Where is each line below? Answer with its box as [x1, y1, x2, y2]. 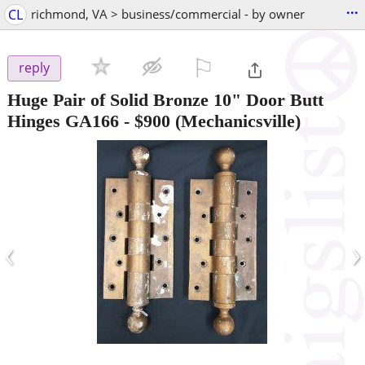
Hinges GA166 [7, 110, 119, 131]
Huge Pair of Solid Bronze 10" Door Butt [7, 89, 323, 110]
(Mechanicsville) [170, 110, 301, 131]
